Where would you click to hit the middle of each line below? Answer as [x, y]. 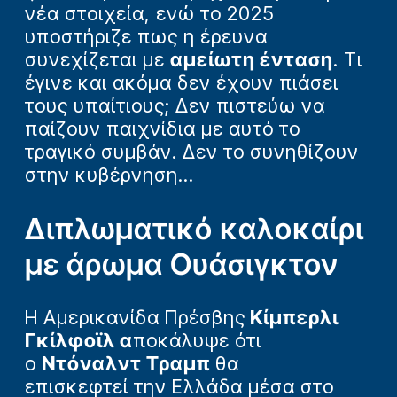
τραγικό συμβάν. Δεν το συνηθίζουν [192, 152]
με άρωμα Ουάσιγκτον [182, 264]
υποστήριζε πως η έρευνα [146, 37]
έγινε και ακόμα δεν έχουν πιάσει [182, 83]
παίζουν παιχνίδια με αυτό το [163, 129]
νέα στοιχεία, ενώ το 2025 [150, 14]
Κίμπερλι [292, 317]
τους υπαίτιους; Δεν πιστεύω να [175, 106]
